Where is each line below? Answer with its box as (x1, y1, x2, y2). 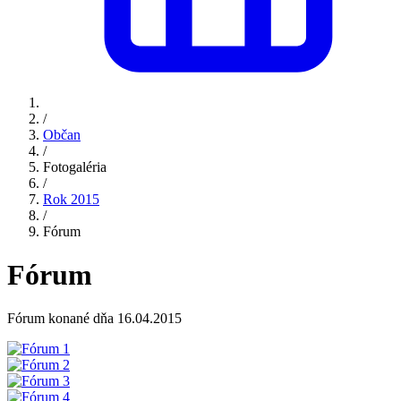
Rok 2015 (43, 191, 99, 207)
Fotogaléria (43, 158, 107, 175)
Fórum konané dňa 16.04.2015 (7, 311, 182, 327)
